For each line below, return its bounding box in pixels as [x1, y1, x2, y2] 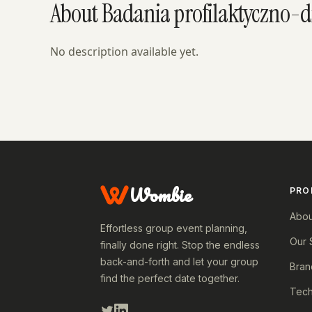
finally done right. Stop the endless [100, 238, 260, 251]
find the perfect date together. [100, 272, 240, 284]
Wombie [128, 180, 192, 210]
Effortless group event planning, [100, 221, 247, 234]
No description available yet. [50, 44, 198, 59]
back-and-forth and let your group [100, 255, 258, 267]
